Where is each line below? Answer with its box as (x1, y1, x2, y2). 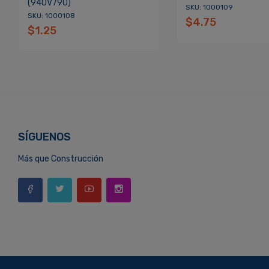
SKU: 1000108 (27, 11, 75, 20)
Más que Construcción (18, 154, 103, 165)
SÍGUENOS (18, 130, 71, 144)
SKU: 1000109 (185, 3, 233, 12)
